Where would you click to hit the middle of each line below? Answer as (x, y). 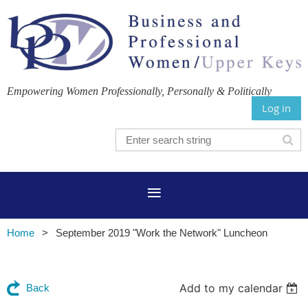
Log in (276, 108)
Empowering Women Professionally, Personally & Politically (141, 91)
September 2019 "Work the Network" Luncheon (162, 232)
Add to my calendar (231, 288)
